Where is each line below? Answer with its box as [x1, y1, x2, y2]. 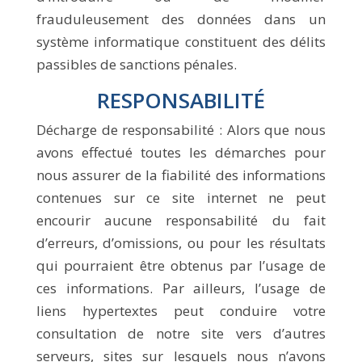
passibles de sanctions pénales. [36, 55, 237, 74]
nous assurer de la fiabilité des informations [36, 166, 326, 184]
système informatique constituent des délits [36, 32, 326, 51]
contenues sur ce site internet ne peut [36, 188, 326, 207]
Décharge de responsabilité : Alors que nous [36, 120, 326, 139]
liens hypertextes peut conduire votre [36, 301, 326, 320]
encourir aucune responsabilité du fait [36, 211, 326, 229]
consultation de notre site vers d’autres [36, 324, 326, 343]
